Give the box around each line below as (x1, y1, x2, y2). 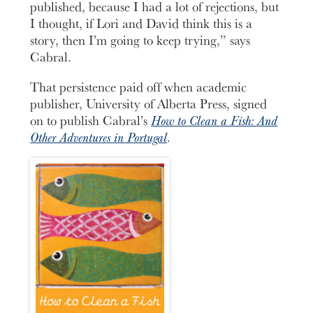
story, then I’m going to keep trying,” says (30, 31, 251, 50)
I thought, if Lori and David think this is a (30, 14, 253, 33)
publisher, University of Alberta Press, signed (30, 94, 268, 112)
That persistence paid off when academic (30, 77, 247, 96)
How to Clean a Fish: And (151, 110, 278, 129)
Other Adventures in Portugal (30, 127, 168, 146)
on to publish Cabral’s (30, 110, 152, 129)
